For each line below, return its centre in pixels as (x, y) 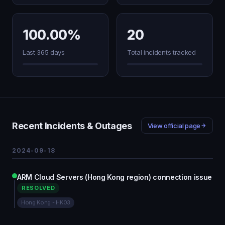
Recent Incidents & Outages (72, 126)
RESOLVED (38, 188)
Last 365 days (44, 52)
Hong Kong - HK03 (46, 202)
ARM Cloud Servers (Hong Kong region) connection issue (115, 177)
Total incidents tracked (161, 52)
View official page (174, 126)
